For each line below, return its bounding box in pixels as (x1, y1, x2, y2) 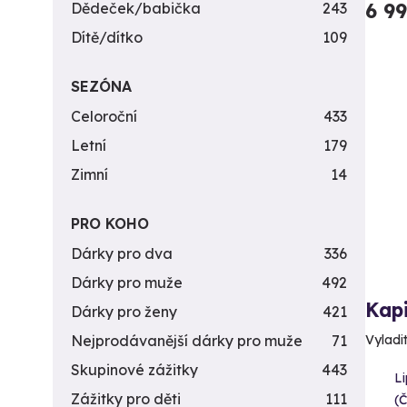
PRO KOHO (71, 214, 149, 233)
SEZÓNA (71, 77, 132, 95)
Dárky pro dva (71, 244, 173, 263)
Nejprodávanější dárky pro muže (71, 332, 303, 350)
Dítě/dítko (71, 28, 143, 46)
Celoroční (71, 107, 137, 125)
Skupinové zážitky (71, 361, 198, 379)
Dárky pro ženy (71, 303, 177, 321)
